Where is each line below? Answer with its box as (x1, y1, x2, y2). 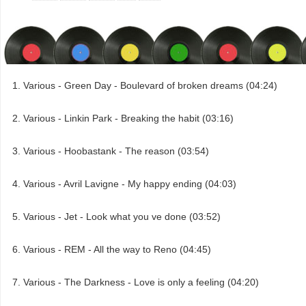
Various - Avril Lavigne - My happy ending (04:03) (23, 178, 236, 190)
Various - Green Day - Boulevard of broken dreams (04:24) (23, 80, 277, 92)
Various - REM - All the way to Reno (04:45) (23, 244, 211, 255)
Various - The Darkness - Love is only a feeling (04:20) (23, 277, 259, 288)
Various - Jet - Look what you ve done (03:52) (23, 211, 221, 223)
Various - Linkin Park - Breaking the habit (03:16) (23, 113, 234, 124)
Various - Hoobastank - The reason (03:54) (23, 145, 209, 157)
